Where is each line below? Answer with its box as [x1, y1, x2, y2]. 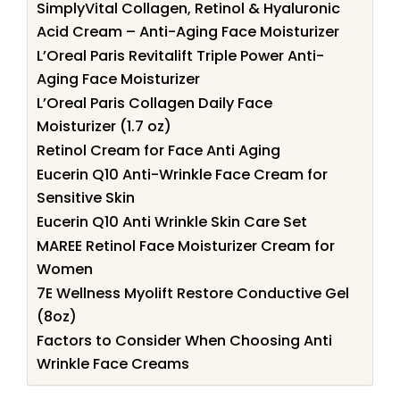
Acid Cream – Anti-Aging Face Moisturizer [37, 21, 339, 42]
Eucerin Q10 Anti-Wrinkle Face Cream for [37, 163, 328, 185]
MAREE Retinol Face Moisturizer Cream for [37, 235, 335, 256]
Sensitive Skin [37, 187, 135, 208]
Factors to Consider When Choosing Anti [37, 329, 332, 351]
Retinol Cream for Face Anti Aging [37, 139, 280, 161]
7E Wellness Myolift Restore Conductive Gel [37, 282, 349, 304]
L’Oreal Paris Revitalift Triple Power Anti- [37, 45, 324, 66]
